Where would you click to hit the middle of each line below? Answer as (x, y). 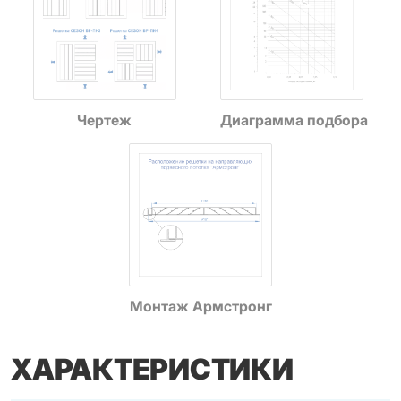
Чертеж (105, 120)
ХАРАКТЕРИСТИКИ (152, 369)
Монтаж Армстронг (200, 306)
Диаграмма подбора (294, 120)
